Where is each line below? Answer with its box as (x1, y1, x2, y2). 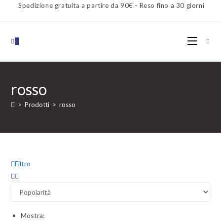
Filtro (15, 159, 31, 168)
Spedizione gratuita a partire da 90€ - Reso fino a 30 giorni (18, 1, 205, 9)
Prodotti (25, 101, 50, 109)
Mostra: (21, 211, 45, 220)
